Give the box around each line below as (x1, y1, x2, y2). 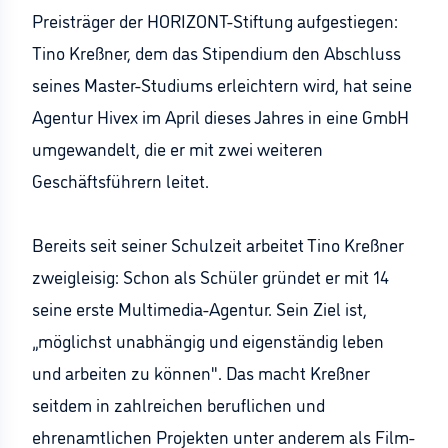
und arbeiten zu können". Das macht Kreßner (32, 360, 370, 384)
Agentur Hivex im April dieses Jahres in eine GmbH (32, 104, 409, 128)
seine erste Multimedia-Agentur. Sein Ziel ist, (32, 296, 367, 320)
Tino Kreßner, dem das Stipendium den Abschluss (32, 40, 401, 64)
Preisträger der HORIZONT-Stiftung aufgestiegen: (32, 8, 398, 32)
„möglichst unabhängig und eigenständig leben (32, 328, 384, 352)
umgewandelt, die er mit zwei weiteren (32, 136, 323, 160)
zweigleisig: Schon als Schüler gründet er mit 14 (32, 264, 389, 288)
